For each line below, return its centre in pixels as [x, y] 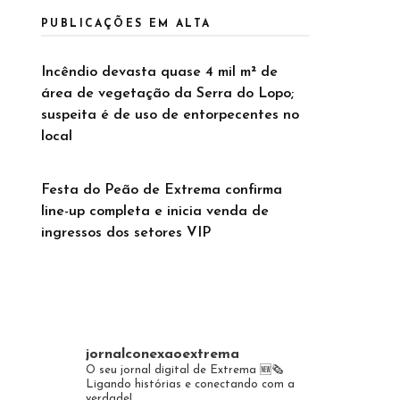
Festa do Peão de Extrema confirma [162, 190]
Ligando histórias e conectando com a [190, 384]
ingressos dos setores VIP [126, 233]
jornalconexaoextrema [162, 354]
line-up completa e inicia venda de [155, 212]
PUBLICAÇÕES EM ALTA [126, 24]
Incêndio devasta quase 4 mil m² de [159, 72]
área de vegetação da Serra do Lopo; [167, 94]
